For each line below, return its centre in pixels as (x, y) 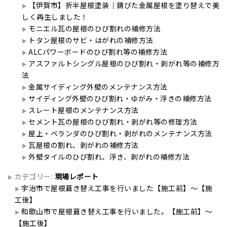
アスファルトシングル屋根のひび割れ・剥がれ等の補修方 (124, 64)
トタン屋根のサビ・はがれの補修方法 (91, 40)
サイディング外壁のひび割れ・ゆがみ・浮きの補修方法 (120, 99)
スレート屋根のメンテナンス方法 (84, 110)
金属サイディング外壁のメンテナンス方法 (98, 87)
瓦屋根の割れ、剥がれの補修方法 (84, 145)
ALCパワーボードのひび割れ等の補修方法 (98, 52)
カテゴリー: (34, 177)
